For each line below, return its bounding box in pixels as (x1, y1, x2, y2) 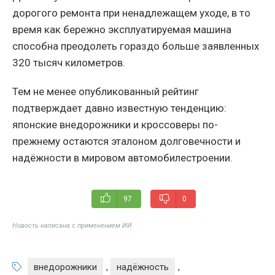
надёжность (117, 261, 169, 273)
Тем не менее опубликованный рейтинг (12, 85, 199, 98)
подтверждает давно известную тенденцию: (12, 101, 227, 114)
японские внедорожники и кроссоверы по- (12, 118, 218, 131)
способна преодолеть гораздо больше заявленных (12, 39, 259, 52)
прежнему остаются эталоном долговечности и (12, 134, 241, 147)
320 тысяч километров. (12, 56, 125, 69)
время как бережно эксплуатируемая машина (12, 23, 231, 36)
